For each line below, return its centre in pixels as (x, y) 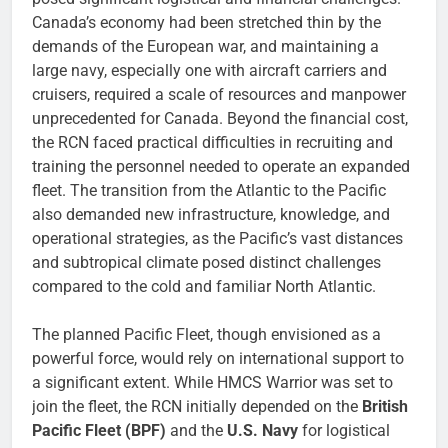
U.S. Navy (262, 431)
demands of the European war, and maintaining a (205, 47)
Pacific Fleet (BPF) (99, 431)
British (385, 407)
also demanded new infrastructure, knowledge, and (211, 215)
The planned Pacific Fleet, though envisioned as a (206, 335)
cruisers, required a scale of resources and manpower (219, 95)
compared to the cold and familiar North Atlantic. (204, 287)
